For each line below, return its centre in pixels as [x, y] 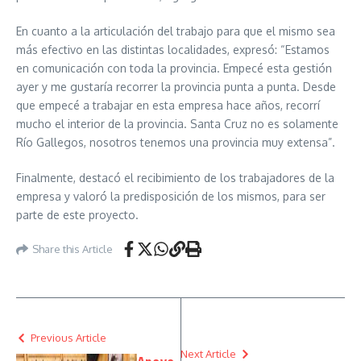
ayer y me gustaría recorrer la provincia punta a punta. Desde [176, 87]
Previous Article [68, 338]
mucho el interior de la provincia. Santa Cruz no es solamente [177, 124]
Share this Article [73, 249]
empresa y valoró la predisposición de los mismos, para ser [171, 196]
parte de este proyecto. [77, 215]
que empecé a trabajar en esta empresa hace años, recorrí [168, 105]
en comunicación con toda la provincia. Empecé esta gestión [174, 68]
